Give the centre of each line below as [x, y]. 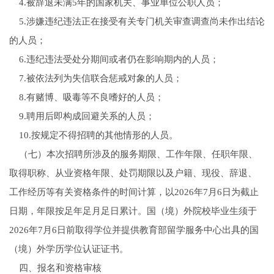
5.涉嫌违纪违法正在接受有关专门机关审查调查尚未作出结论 [137, 22]
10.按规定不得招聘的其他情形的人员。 [93, 135]
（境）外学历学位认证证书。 [68, 249]
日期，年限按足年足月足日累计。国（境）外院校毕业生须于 [133, 211]
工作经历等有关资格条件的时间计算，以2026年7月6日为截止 [134, 192]
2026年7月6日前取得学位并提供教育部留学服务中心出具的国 [134, 230]
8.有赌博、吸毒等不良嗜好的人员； [86, 98]
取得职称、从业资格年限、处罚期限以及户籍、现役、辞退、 [133, 173]
